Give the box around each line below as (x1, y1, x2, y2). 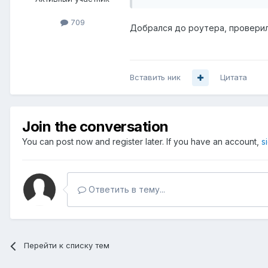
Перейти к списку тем (24, 240, 110, 251)
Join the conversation (22, 118, 169, 136)
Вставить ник (130, 72, 181, 83)
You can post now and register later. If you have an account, (22, 136, 261, 147)
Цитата (220, 72, 247, 83)
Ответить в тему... (86, 184, 165, 195)
